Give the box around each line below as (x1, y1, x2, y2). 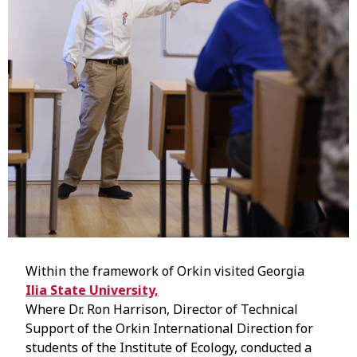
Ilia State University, (25, 281, 159, 300)
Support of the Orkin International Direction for (25, 320, 313, 338)
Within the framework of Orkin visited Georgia (25, 262, 304, 280)
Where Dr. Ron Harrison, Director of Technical (25, 300, 298, 319)
